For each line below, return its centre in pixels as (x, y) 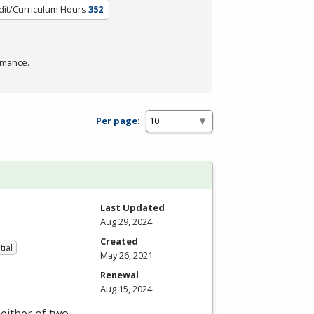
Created (119, 241)
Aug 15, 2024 (126, 288)
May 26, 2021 (127, 255)
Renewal (120, 274)
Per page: (118, 121)
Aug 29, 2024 (126, 221)
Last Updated (132, 207)
